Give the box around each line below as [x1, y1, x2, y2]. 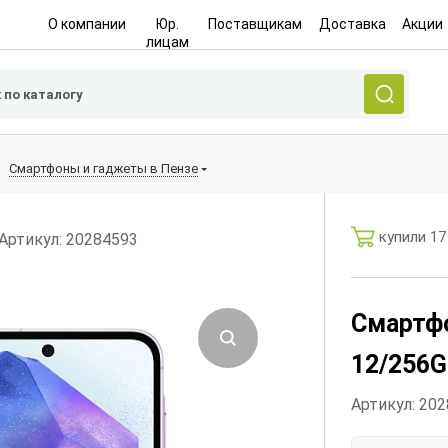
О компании [47, 16, 126, 32]
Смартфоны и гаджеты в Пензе [9, 161, 198, 176]
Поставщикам [208, 16, 303, 32]
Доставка [318, 16, 386, 32]
